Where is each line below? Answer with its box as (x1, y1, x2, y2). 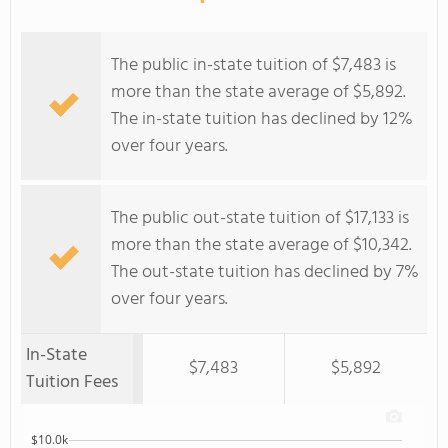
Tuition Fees (26, 368, 118, 397)
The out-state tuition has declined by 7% (111, 258, 419, 287)
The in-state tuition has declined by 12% (111, 105, 413, 134)
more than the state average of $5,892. (111, 78, 406, 107)
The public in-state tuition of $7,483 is (111, 51, 396, 80)
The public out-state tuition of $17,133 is (111, 204, 409, 233)
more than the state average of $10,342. (111, 231, 412, 260)
